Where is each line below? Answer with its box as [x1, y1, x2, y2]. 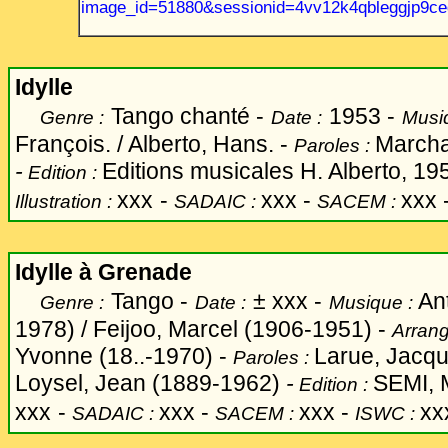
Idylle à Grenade [15, 259, 192, 285]
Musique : [329, 291, 413, 313]
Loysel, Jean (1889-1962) [15, 370, 280, 396]
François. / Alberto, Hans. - [15, 131, 288, 157]
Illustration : [15, 190, 117, 212]
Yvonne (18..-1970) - [15, 343, 233, 369]
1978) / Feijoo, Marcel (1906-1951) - [15, 316, 386, 342]
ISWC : [355, 402, 420, 424]
